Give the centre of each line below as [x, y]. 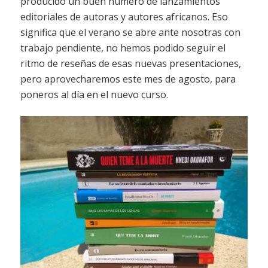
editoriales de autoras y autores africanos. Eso [124, 16]
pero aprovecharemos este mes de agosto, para [128, 79]
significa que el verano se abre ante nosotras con [130, 32]
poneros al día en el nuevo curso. [94, 94]
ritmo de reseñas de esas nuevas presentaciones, [130, 63]
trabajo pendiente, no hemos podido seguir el [123, 48]
